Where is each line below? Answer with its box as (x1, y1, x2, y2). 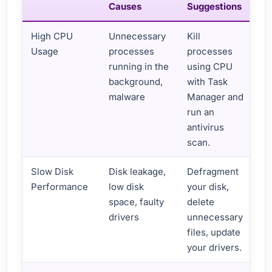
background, (109, 75, 163, 87)
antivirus (187, 121, 225, 133)
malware (109, 90, 146, 103)
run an (187, 106, 215, 118)
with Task (187, 75, 228, 87)
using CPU (187, 60, 233, 72)
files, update (187, 226, 241, 238)
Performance (31, 180, 89, 192)
